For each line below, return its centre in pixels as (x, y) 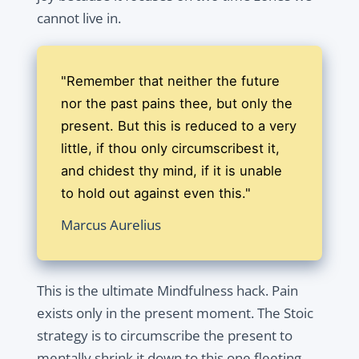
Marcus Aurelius (111, 225)
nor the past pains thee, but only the (176, 104)
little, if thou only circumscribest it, (170, 149)
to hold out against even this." (155, 194)
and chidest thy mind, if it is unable (171, 171)
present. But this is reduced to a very (178, 126)
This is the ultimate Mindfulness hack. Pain (167, 291)
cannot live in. (79, 18)
